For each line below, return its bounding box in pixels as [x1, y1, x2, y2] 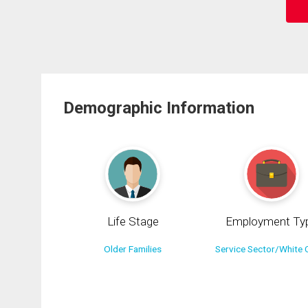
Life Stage [107, 214, 159, 229]
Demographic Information [63, 98, 254, 118]
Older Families [104, 243, 162, 255]
